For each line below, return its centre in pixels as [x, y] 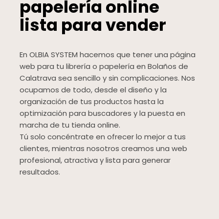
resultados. [40, 172]
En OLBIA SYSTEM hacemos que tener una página [108, 55]
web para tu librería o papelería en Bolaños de [104, 66]
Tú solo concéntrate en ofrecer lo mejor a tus [103, 137]
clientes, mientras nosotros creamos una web [103, 149]
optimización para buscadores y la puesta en [102, 113]
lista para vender [93, 25]
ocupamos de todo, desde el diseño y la [93, 90]
